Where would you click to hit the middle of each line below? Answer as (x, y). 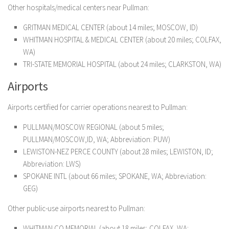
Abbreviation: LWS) (52, 164)
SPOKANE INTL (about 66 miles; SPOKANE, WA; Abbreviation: (115, 176)
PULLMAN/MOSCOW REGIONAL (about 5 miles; (94, 127)
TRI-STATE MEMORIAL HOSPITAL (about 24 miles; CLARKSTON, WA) (122, 64)
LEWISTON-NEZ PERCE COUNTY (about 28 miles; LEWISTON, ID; (118, 152)
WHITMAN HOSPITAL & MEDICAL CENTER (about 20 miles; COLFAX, (122, 40)
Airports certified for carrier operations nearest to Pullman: (98, 107)
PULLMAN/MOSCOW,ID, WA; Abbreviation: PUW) (97, 139)
